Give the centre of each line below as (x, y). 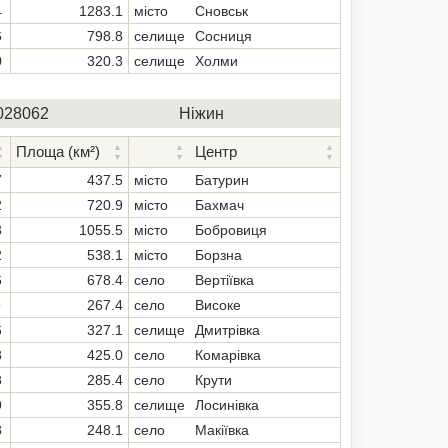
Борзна (218, 255)
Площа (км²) (58, 151)
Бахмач (219, 205)
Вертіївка (224, 280)
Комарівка (228, 355)
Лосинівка (227, 405)
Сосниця (223, 36)
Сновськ (221, 11)
